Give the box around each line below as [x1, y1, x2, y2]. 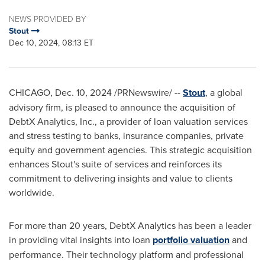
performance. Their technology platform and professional [9, 248, 244, 261]
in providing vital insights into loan [9, 233, 153, 246]
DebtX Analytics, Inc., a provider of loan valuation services [9, 115, 248, 128]
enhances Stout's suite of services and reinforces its [9, 157, 222, 170]
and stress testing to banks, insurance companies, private [9, 129, 244, 142]
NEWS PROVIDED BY [9, 13, 86, 24]
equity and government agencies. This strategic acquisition [9, 143, 252, 156]
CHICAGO [9, 86, 50, 99]
